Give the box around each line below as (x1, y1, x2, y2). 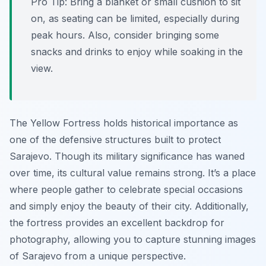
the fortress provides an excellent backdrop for (9, 217, 224, 229)
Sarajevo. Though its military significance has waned (9, 150, 245, 163)
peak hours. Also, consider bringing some (31, 29, 219, 42)
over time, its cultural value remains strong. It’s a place (9, 167, 256, 179)
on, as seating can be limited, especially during (31, 12, 239, 25)
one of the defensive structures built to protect (9, 134, 221, 146)
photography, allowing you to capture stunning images (9, 233, 256, 246)
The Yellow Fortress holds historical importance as (9, 117, 238, 129)
